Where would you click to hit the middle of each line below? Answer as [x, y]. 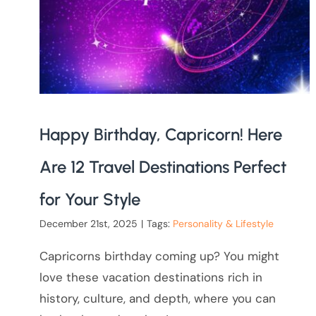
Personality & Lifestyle [223, 223]
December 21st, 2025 [88, 223]
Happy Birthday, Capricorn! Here [160, 134]
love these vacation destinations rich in [151, 277]
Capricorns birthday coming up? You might [159, 256]
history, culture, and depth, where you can [157, 298]
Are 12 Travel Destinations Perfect [163, 166]
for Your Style [90, 199]
